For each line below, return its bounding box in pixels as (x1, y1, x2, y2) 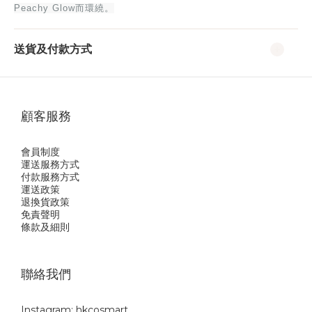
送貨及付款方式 (14, 42, 92, 56)
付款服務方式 (21, 170, 79, 183)
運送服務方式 (21, 157, 79, 171)
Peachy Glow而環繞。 (14, 2, 114, 13)
